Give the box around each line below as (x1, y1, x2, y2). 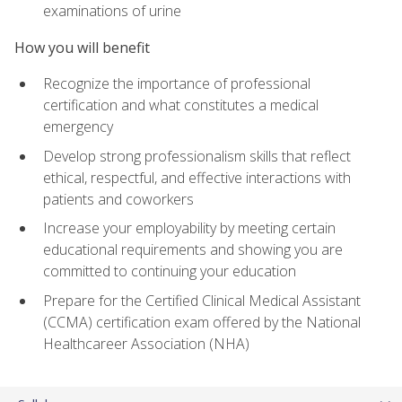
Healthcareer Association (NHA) (43, 333, 249, 354)
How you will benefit (14, 37, 150, 57)
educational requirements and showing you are (43, 240, 343, 260)
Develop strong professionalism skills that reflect (43, 145, 351, 166)
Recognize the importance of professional (43, 74, 310, 94)
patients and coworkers (43, 188, 194, 209)
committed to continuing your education (43, 261, 296, 282)
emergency (43, 117, 113, 137)
